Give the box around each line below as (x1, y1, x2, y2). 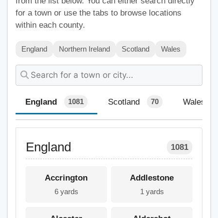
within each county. (16, 20, 85, 30)
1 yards (140, 187, 164, 196)
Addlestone (130, 173, 174, 183)
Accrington (45, 173, 88, 183)
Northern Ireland (59, 44, 110, 53)
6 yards (54, 187, 78, 196)
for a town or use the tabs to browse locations (16, 8, 182, 18)
